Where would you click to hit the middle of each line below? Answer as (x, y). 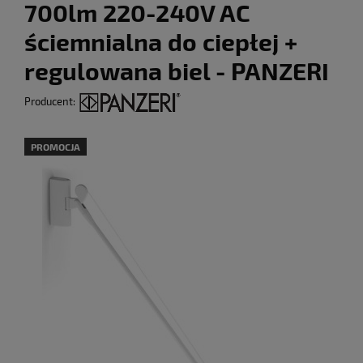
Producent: (51, 101)
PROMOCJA (56, 147)
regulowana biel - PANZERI (177, 70)
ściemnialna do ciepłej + (161, 41)
